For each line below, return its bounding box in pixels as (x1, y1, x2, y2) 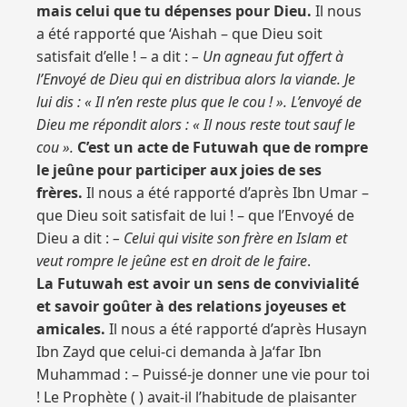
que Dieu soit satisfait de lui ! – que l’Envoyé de (36, 205, 354, 225)
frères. (36, 183, 83, 203)
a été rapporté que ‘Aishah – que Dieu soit (36, 24, 323, 44)
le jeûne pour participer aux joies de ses (36, 160, 322, 180)
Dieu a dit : (36, 228, 113, 248)
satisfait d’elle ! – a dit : (36, 46, 192, 66)
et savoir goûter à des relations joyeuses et (36, 296, 346, 316)
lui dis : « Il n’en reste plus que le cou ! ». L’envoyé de (36, 92, 362, 112)
